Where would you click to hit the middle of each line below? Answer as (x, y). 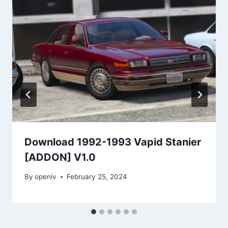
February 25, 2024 (97, 177)
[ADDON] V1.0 (60, 157)
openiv (46, 177)
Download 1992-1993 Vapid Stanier (113, 142)
